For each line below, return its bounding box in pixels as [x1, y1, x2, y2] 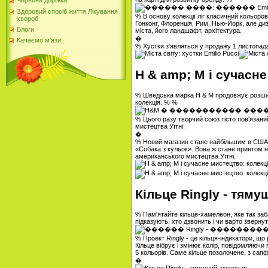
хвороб [17, 14, 38, 22]
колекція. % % [135, 98, 178, 106]
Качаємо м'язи [17, 36, 61, 44]
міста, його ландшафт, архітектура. [135, 27, 242, 35]
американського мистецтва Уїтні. [135, 152, 236, 160]
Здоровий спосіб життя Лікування [17, 7, 118, 15]
